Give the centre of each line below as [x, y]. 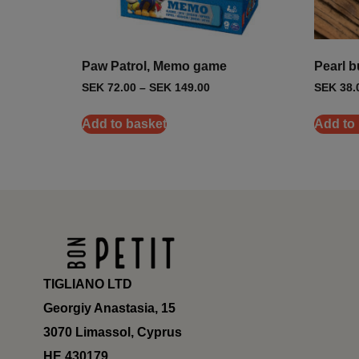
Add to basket [124, 124]
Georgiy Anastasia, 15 [109, 308]
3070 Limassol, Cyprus [112, 332]
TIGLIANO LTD [87, 284]
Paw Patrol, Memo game [154, 67]
